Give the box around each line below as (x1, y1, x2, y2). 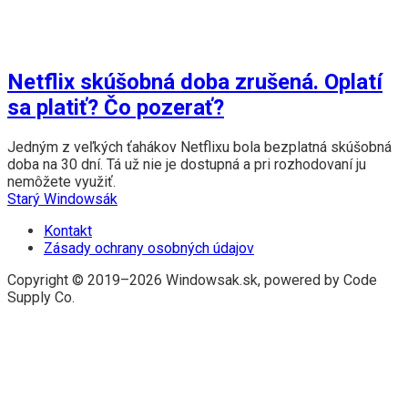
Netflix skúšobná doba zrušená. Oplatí (7, 69, 382, 96)
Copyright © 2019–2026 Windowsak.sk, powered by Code (7, 271, 377, 290)
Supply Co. (7, 289, 75, 307)
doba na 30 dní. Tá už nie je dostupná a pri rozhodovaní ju (7, 156, 366, 174)
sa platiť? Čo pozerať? (7, 95, 224, 121)
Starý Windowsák (7, 190, 117, 209)
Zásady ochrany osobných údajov (44, 240, 254, 258)
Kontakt (44, 222, 92, 240)
